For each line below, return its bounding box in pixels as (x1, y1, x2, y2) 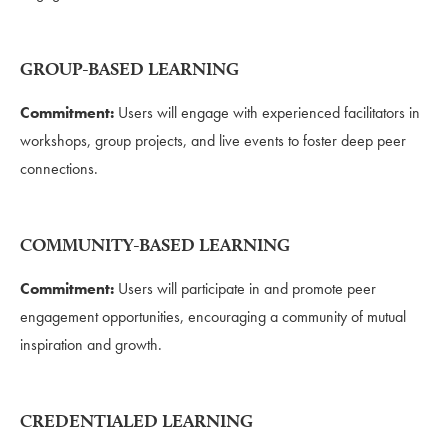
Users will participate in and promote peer (118, 277, 376, 299)
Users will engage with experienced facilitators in (118, 101, 420, 123)
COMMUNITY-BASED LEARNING (20, 233, 290, 255)
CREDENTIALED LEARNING (20, 409, 253, 431)
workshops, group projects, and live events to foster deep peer (20, 129, 406, 151)
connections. (20, 157, 98, 179)
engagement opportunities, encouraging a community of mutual (20, 305, 406, 327)
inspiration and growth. (20, 333, 162, 355)
